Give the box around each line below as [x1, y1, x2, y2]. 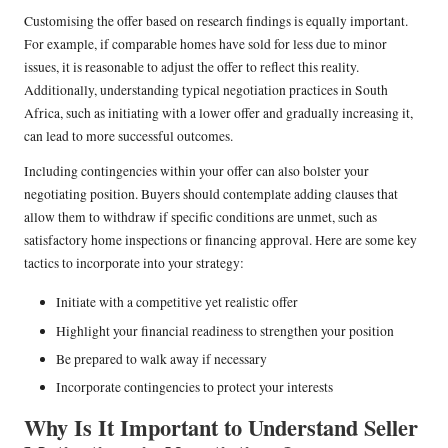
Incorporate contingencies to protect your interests [56, 377, 333, 396]
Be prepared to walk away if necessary [56, 349, 267, 368]
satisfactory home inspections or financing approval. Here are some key [24, 231, 417, 250]
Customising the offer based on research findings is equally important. [24, 12, 408, 31]
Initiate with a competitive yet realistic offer [56, 293, 298, 312]
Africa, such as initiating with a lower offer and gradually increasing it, [24, 104, 413, 123]
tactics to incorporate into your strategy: [24, 254, 244, 273]
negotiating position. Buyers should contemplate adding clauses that [24, 185, 398, 204]
